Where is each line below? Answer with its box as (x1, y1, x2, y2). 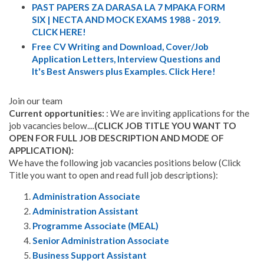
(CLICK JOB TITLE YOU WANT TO (94, 120, 236, 131)
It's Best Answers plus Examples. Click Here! (31, 66, 216, 77)
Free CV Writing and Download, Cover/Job (31, 41, 209, 52)
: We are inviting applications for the (106, 108, 249, 119)
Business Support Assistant (32, 249, 147, 260)
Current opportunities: (9, 108, 106, 119)
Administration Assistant (32, 206, 138, 217)
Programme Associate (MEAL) (32, 220, 159, 232)
